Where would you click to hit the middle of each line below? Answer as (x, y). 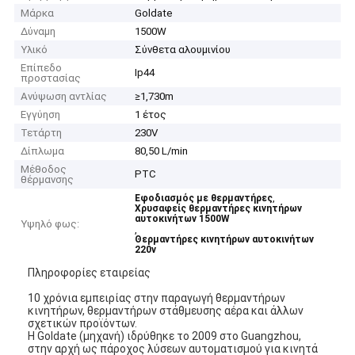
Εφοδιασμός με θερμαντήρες (204, 198)
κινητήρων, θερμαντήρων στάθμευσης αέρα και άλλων (166, 310)
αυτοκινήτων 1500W (183, 219)
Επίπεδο (42, 68)
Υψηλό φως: (50, 224)
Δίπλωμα (43, 151)
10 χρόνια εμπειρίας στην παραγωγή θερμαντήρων (157, 298)
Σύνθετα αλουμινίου (183, 50)
